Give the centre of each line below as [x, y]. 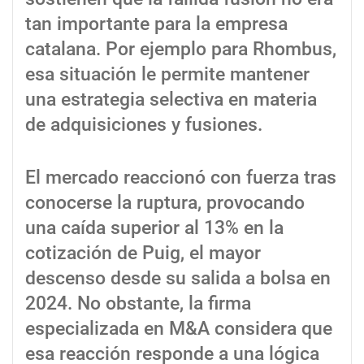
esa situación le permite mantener [167, 75]
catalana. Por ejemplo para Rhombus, [181, 50]
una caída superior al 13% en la [154, 228]
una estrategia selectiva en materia [171, 100]
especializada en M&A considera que [179, 329]
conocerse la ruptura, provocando [165, 203]
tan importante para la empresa [156, 24]
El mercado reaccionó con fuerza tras [181, 178]
